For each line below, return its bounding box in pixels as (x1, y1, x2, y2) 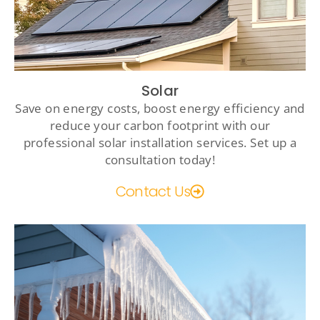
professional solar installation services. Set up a (23, 134, 297, 151)
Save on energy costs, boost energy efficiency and (15, 99, 305, 116)
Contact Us (116, 181, 190, 201)
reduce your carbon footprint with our (49, 116, 271, 134)
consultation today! (104, 151, 216, 168)
